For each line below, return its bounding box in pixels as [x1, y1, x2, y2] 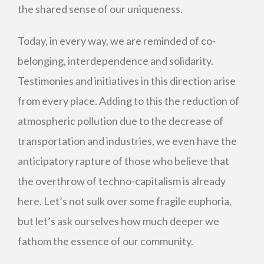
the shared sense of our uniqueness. [18, 2, 183, 15]
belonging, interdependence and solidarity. [18, 54, 213, 67]
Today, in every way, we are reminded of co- [18, 34, 216, 47]
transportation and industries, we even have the [18, 134, 237, 147]
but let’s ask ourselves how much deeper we [18, 214, 219, 227]
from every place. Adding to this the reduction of [18, 94, 239, 107]
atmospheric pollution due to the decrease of [18, 114, 223, 127]
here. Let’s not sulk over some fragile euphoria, [18, 194, 232, 207]
